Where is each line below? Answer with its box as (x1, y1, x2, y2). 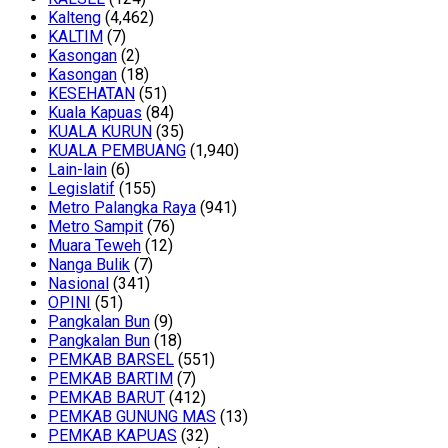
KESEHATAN (48, 84, 135, 104)
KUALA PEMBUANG (48, 141, 186, 161)
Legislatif (48, 179, 115, 199)
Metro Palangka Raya (48, 198, 196, 218)
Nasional (48, 274, 109, 294)
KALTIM (48, 27, 103, 47)
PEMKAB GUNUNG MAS (48, 407, 216, 427)
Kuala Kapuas (48, 103, 142, 123)
